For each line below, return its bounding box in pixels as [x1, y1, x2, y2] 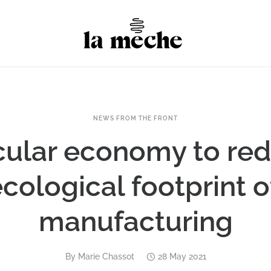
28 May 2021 [157, 252, 206, 261]
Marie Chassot [77, 252, 134, 261]
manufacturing [38, 205, 233, 238]
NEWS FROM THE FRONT [93, 115, 178, 122]
